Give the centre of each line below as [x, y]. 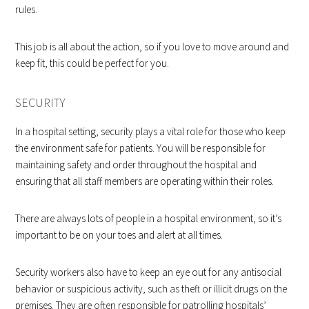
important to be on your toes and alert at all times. [119, 235]
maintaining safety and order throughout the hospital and [136, 164]
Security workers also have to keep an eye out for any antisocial [149, 272]
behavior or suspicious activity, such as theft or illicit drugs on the [151, 288]
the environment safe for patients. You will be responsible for [141, 148]
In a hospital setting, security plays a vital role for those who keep [151, 131]
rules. [27, 9]
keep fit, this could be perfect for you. [92, 63]
